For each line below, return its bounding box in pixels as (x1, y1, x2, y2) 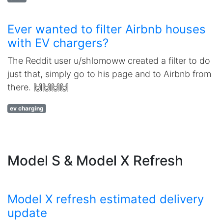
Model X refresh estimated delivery (7, 192, 204, 206)
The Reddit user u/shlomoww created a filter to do (7, 55, 210, 66)
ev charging (9, 105, 44, 112)
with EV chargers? (7, 36, 109, 50)
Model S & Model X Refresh (7, 152, 183, 169)
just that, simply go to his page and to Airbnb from (7, 69, 211, 79)
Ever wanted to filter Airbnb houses (7, 22, 206, 36)
